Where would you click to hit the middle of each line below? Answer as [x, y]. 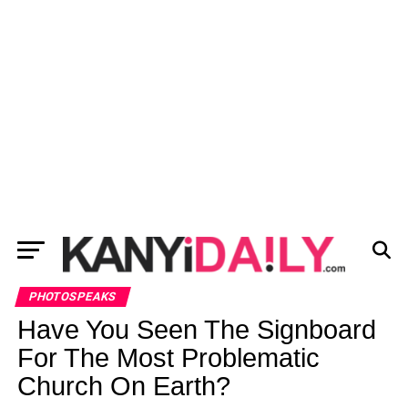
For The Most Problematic [168, 358]
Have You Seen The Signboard [196, 330]
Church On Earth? [123, 386]
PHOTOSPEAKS [72, 296]
